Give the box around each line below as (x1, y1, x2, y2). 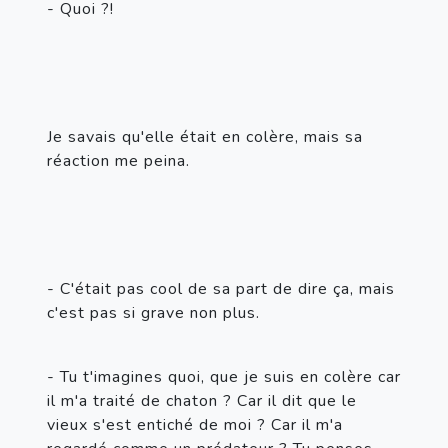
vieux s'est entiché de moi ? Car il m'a (47, 413, 343, 436)
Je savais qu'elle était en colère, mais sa (47, 125, 363, 148)
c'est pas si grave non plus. (47, 301, 260, 324)
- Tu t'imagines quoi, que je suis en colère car (47, 365, 401, 388)
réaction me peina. (47, 149, 190, 172)
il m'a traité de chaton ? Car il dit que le (47, 389, 357, 412)
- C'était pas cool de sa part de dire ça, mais (47, 277, 395, 300)
